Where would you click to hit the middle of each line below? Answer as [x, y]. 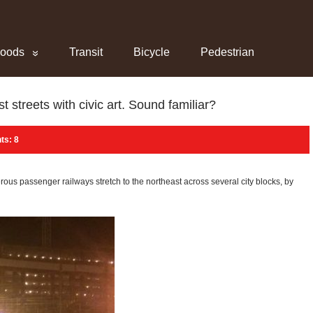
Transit [86, 52]
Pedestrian [227, 52]
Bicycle [152, 52]
